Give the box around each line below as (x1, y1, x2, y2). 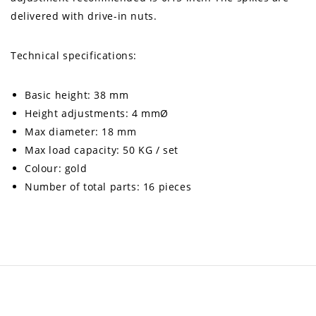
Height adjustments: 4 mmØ (25, 107, 169, 121)
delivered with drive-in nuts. (11, 9, 157, 23)
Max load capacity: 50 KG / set (25, 143, 178, 157)
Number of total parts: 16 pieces (25, 180, 192, 194)
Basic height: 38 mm (25, 88, 129, 102)
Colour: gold (25, 162, 87, 176)
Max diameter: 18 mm (25, 125, 137, 139)
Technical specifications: (11, 49, 137, 63)
